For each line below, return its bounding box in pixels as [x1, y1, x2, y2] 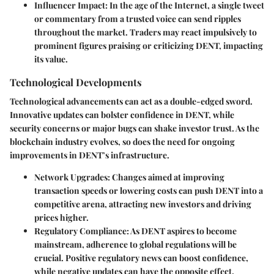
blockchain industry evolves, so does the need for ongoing [10, 136, 235, 148]
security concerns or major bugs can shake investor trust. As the [10, 122, 259, 135]
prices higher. [34, 212, 89, 224]
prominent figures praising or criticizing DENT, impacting [34, 39, 263, 51]
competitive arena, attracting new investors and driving [34, 198, 251, 210]
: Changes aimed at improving [108, 171, 224, 183]
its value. [34, 53, 68, 65]
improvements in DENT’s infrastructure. [10, 149, 169, 161]
